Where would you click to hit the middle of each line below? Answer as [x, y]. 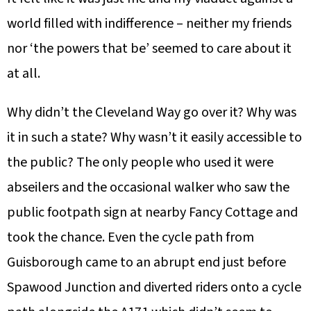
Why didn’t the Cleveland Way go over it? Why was [152, 113]
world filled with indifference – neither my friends [149, 24]
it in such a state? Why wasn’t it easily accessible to [154, 138]
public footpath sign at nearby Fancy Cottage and [152, 213]
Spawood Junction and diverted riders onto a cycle [154, 288]
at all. [24, 74]
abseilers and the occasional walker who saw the [148, 188]
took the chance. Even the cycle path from [131, 238]
